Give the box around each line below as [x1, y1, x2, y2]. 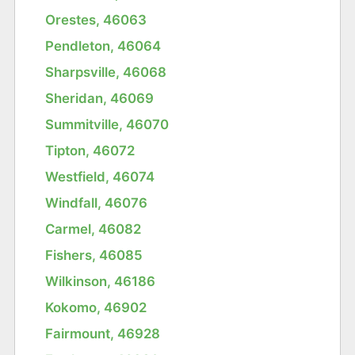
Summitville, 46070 [45, 116, 170, 132]
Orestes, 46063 [45, 11, 147, 28]
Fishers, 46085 [45, 246, 143, 263]
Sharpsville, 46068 [45, 63, 167, 80]
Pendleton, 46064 [45, 37, 162, 54]
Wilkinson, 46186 [45, 273, 156, 289]
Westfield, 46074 [45, 168, 155, 185]
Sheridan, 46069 [45, 90, 155, 106]
